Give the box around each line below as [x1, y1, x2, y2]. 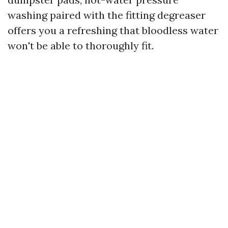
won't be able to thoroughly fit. [8, 39, 154, 52]
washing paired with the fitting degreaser [8, 9, 206, 21]
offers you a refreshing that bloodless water [8, 24, 218, 37]
